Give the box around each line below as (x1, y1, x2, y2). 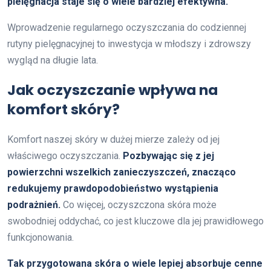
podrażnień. (7, 198, 60, 211)
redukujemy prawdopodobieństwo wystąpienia (7, 182, 218, 194)
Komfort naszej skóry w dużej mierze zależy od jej (7, 133, 220, 145)
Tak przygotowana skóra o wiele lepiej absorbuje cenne (7, 257, 263, 269)
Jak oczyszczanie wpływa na (7, 79, 218, 100)
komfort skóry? (7, 99, 120, 119)
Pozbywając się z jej (123, 149, 214, 162)
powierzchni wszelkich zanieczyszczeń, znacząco (7, 166, 236, 178)
